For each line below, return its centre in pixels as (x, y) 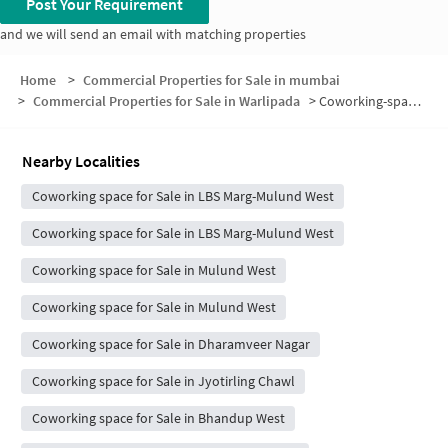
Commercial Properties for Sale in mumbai (211, 80)
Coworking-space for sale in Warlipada (363, 101)
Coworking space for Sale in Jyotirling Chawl (163, 381)
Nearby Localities (81, 161)
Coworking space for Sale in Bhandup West (158, 418)
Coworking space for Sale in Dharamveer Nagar (170, 344)
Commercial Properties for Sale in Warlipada (167, 101)
